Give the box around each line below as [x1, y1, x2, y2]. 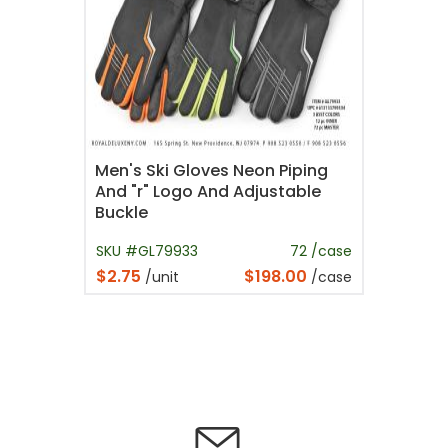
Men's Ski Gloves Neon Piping [95, 159, 328, 183]
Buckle [95, 201, 148, 225]
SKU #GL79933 [96, 240, 198, 261]
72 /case [290, 240, 352, 261]
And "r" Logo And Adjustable [95, 180, 321, 204]
